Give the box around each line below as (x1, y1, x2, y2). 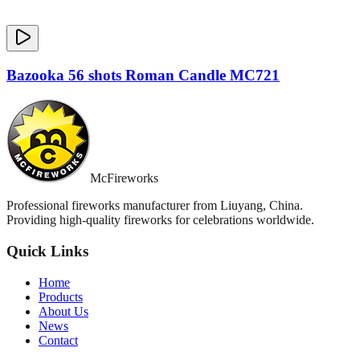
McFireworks (90, 171, 158, 186)
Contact (39, 333, 78, 347)
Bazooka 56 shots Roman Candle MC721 (6, 66, 280, 84)
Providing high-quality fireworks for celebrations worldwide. (6, 213, 314, 227)
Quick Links (6, 243, 88, 260)
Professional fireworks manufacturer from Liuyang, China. (6, 198, 303, 213)
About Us (39, 304, 88, 318)
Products (39, 289, 83, 304)
